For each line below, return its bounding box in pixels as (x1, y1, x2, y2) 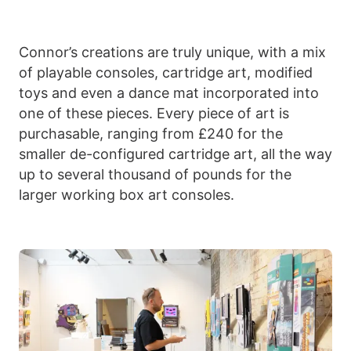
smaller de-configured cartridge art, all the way (19, 146, 332, 163)
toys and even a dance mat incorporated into (19, 85, 319, 102)
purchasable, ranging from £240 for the (19, 125, 283, 143)
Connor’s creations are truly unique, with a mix (19, 44, 326, 61)
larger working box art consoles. (19, 186, 234, 204)
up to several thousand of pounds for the (19, 166, 291, 183)
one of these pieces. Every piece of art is (19, 105, 289, 122)
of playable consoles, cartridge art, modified (19, 64, 313, 81)
